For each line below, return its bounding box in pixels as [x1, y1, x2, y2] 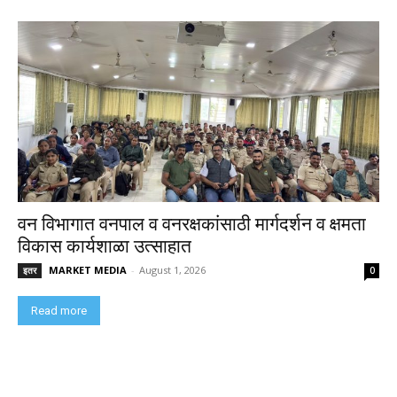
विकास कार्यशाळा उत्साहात [18, 235, 191, 257]
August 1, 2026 [139, 262, 206, 276]
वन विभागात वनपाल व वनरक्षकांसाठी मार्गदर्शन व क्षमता [18, 213, 366, 235]
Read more [31, 303, 87, 317]
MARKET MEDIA [49, 262, 127, 276]
